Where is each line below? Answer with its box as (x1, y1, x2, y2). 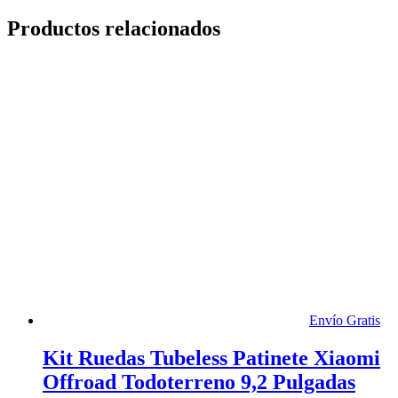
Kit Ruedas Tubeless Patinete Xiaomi (43, 346, 380, 370)
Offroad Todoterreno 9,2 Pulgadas (43, 370, 355, 394)
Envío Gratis (309, 313, 380, 329)
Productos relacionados (7, 17, 220, 41)
